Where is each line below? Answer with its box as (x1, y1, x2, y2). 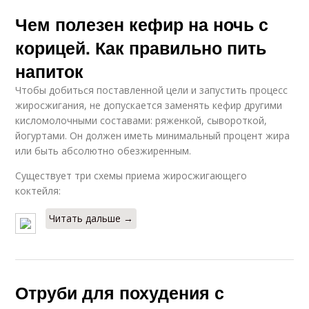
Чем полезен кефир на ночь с (15, 12, 269, 37)
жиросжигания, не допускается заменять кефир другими (15, 99, 283, 112)
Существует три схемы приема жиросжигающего (15, 169, 248, 183)
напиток (15, 59, 84, 84)
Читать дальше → (49, 212, 134, 226)
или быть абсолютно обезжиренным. (15, 144, 192, 158)
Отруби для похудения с (15, 280, 225, 306)
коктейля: (15, 184, 61, 198)
